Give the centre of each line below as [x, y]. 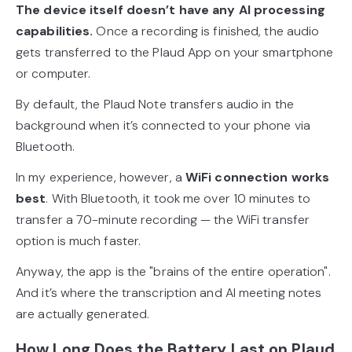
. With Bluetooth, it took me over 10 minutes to [178, 198]
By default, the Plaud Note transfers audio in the [155, 104]
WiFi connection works [257, 177]
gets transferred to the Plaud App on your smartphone [175, 52]
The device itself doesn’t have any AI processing [170, 10]
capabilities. [55, 31]
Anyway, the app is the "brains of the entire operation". [173, 271]
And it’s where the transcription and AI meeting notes [169, 293]
